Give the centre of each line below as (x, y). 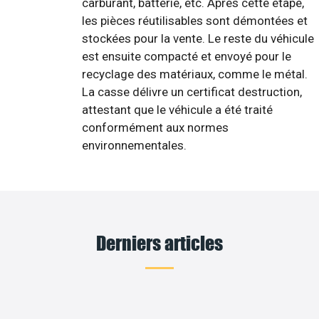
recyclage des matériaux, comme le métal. (195, 74)
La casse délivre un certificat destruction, (192, 92)
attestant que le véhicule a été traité (177, 110)
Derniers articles (159, 242)
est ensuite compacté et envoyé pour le (187, 57)
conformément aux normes (155, 128)
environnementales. (134, 146)
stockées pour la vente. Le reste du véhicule (198, 39)
